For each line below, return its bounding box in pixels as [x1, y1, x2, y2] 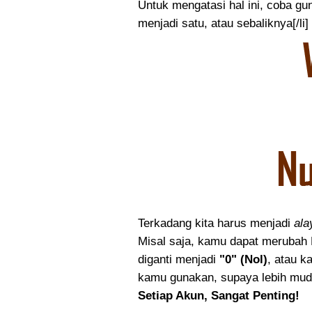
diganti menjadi [138, 253, 219, 266]
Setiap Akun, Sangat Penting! [138, 289, 299, 302]
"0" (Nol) [219, 253, 267, 266]
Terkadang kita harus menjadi [138, 217, 294, 230]
